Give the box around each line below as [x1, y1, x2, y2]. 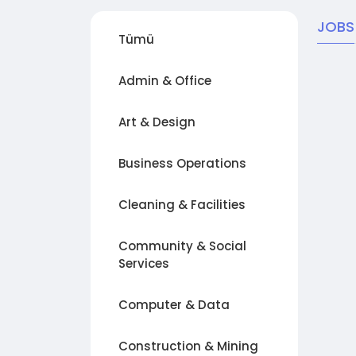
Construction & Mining [118, 338, 258, 354]
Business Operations [118, 155, 246, 172]
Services [118, 255, 169, 272]
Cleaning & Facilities [118, 196, 246, 213]
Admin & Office [118, 72, 211, 89]
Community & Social [118, 238, 246, 254]
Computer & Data [118, 296, 230, 313]
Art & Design [118, 114, 195, 130]
